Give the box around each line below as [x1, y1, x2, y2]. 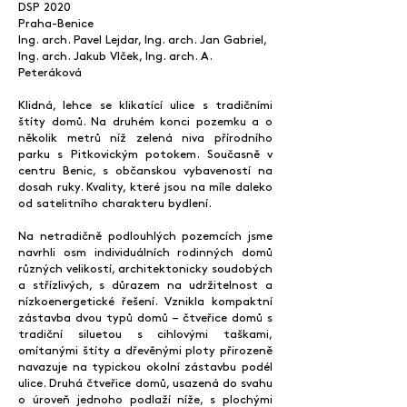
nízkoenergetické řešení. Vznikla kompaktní [18, 296, 273, 307]
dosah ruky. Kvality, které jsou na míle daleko [18, 182, 273, 193]
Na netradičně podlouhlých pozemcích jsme [18, 231, 273, 242]
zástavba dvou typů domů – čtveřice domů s [18, 313, 273, 323]
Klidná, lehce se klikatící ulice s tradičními [18, 100, 273, 111]
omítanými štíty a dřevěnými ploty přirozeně [18, 345, 273, 356]
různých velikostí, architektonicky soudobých [18, 263, 273, 274]
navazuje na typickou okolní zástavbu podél [18, 362, 273, 372]
